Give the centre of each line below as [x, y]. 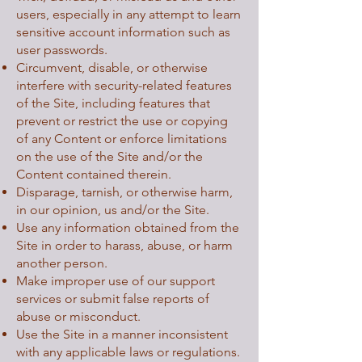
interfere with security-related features [124, 85]
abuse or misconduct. [78, 316]
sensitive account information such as [123, 32]
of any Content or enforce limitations [122, 139]
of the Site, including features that [113, 103]
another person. [62, 263]
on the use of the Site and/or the [109, 156]
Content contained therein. [94, 174]
